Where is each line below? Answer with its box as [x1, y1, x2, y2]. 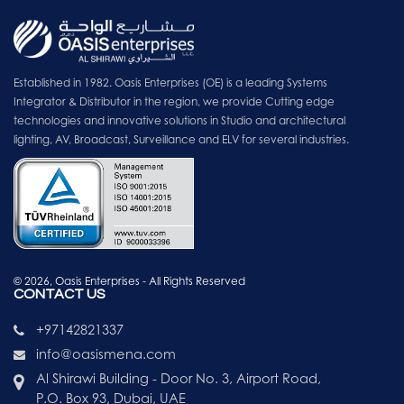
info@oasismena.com [36, 344, 176, 362]
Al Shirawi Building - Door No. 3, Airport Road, [36, 369, 321, 386]
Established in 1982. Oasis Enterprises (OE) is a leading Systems [14, 75, 327, 89]
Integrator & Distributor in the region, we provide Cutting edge [14, 94, 335, 108]
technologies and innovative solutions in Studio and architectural [14, 113, 345, 127]
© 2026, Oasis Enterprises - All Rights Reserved [14, 273, 245, 288]
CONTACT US [14, 286, 106, 301]
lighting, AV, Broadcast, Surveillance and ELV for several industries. [14, 132, 349, 146]
